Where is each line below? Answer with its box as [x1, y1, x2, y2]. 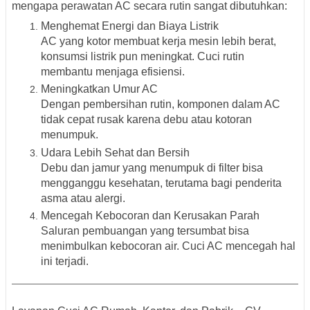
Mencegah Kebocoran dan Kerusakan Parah [41, 210, 259, 222]
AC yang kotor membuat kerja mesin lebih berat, [41, 35, 276, 47]
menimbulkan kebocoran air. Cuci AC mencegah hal [41, 240, 295, 253]
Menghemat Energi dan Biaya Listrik [41, 19, 219, 32]
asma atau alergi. [41, 192, 125, 204]
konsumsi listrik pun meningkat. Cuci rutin [41, 50, 244, 62]
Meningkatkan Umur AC [41, 83, 158, 95]
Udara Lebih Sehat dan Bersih [41, 146, 190, 158]
